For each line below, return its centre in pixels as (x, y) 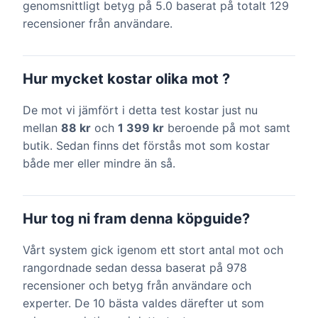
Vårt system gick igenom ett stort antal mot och (153, 250)
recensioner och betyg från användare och (137, 285)
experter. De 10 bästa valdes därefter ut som (143, 303)
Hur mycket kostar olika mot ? (126, 79)
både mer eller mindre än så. (99, 163)
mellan (42, 128)
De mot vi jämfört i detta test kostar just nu (140, 110)
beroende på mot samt (227, 128)
